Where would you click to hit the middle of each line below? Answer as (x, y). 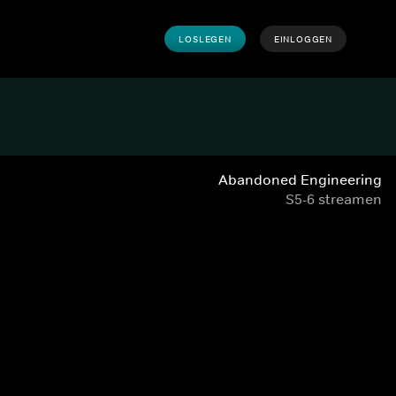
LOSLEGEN (205, 39)
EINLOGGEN (303, 39)
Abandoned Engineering (300, 179)
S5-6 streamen (334, 199)
